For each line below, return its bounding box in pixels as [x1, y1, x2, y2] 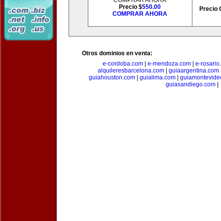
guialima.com [139, 74, 176, 81]
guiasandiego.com [165, 81, 216, 88]
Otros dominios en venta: [82, 50, 152, 57]
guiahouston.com [88, 74, 135, 81]
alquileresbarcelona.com [97, 67, 164, 74]
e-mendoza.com [147, 60, 191, 67]
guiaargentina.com [168, 67, 219, 74]
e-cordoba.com [103, 60, 143, 67]
